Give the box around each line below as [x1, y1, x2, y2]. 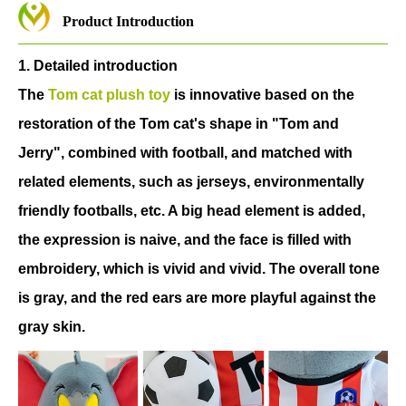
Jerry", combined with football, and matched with [18, 145, 353, 161]
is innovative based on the [170, 87, 354, 103]
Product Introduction [63, 14, 194, 30]
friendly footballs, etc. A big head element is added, [18, 203, 365, 219]
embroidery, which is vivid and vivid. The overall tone [18, 261, 380, 277]
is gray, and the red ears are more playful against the [18, 290, 376, 306]
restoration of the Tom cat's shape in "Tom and [18, 116, 339, 132]
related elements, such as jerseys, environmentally [18, 174, 364, 190]
